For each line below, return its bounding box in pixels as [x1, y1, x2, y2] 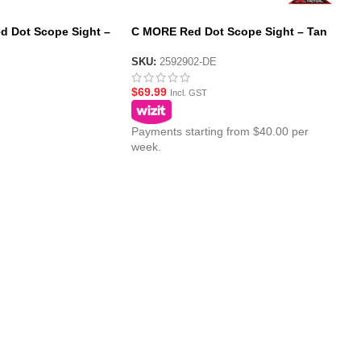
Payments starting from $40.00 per [131, 125, 309, 139]
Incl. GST [169, 88, 207, 98]
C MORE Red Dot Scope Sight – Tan [131, 25, 327, 38]
